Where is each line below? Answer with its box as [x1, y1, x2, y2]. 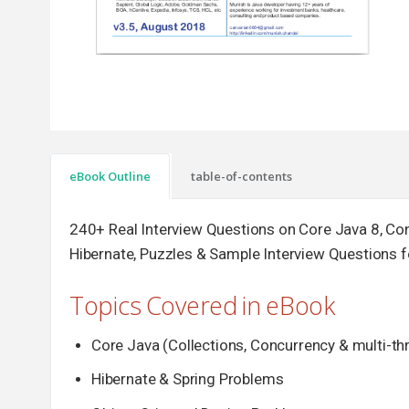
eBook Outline [69, 168, 151, 184]
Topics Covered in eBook [69, 288, 335, 322]
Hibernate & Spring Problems [91, 370, 284, 389]
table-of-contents [191, 168, 292, 184]
